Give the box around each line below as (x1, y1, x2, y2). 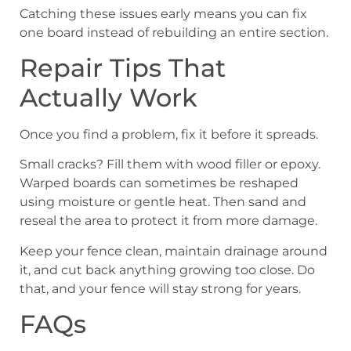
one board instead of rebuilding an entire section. (20, 24, 328, 40)
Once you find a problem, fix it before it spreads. (20, 127, 318, 143)
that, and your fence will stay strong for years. (20, 280, 301, 296)
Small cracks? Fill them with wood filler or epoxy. (20, 157, 320, 172)
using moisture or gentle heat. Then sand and (20, 194, 306, 210)
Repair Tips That (20, 52, 226, 84)
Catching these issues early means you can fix (20, 5, 307, 21)
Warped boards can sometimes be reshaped (20, 175, 299, 191)
